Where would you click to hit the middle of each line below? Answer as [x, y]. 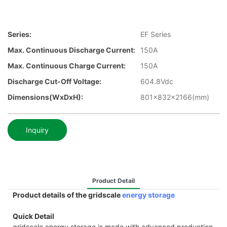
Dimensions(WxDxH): [45, 97]
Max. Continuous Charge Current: [67, 66]
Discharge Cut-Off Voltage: [54, 82]
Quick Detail [33, 216]
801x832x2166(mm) [175, 97]
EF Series [156, 34]
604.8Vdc [157, 82]
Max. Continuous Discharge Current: [71, 50]
